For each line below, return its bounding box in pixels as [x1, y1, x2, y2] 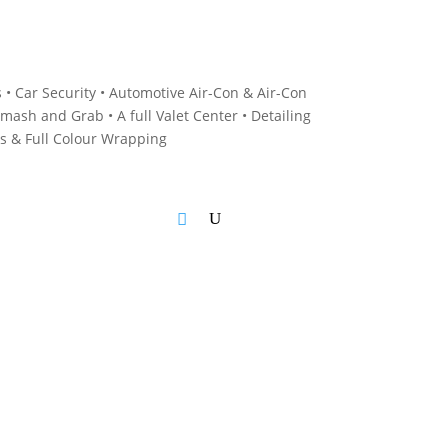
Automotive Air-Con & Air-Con [109, 82, 308, 102]
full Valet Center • [125, 105, 251, 125]
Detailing [250, 105, 311, 125]
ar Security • [24, 82, 110, 102]
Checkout [103, 208, 166, 228]
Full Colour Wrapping [25, 128, 168, 148]
